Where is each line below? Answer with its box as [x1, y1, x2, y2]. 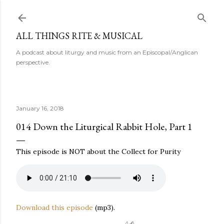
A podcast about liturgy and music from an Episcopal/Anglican [16, 48, 198, 56]
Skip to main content [71, 6, 153, 19]
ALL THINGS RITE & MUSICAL [16, 30, 142, 41]
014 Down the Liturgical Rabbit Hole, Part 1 [16, 120, 192, 133]
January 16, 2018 [16, 104, 64, 112]
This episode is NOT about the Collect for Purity [16, 147, 180, 156]
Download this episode [16, 203, 93, 212]
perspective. [16, 58, 50, 66]
